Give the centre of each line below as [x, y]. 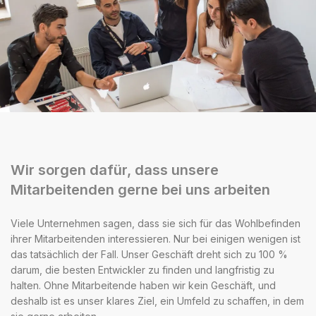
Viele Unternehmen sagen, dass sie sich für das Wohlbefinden [156, 223]
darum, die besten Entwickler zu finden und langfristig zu [142, 269]
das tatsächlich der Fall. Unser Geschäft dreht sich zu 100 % [149, 254]
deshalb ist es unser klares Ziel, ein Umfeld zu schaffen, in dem [157, 300]
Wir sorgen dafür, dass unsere [115, 170]
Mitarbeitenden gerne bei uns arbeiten [140, 190]
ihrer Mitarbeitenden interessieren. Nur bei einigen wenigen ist [156, 238]
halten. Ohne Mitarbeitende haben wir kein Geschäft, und [143, 285]
